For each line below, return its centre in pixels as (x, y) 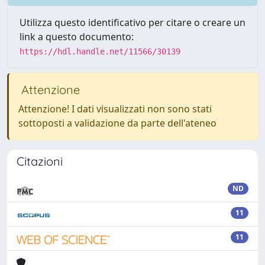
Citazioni (40, 161)
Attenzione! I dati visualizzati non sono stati (115, 109)
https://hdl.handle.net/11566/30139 (100, 51)
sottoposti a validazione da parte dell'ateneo (117, 123)
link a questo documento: (77, 37)
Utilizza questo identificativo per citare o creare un (132, 22)
